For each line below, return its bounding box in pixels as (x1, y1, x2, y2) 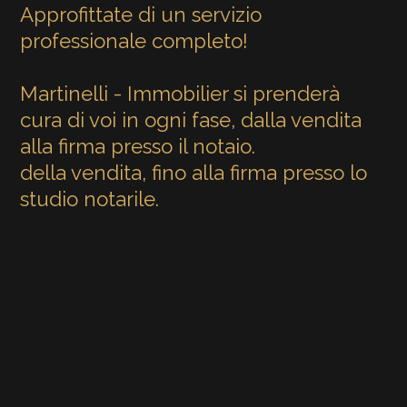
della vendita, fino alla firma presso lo (20, 160, 368, 184)
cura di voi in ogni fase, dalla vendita (20, 107, 362, 132)
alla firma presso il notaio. (20, 134, 256, 158)
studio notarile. (20, 186, 160, 211)
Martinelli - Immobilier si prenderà (20, 81, 341, 105)
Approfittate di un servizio (20, 2, 263, 26)
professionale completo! (20, 28, 249, 53)
